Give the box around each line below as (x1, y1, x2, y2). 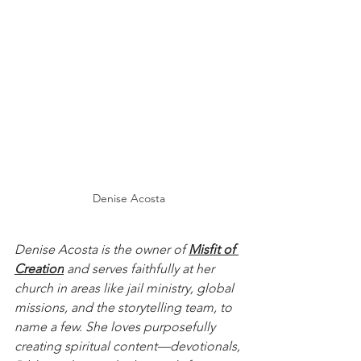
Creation (15, 260, 64, 276)
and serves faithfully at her (64, 260, 218, 276)
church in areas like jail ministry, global (15, 280, 237, 296)
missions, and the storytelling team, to (15, 299, 235, 315)
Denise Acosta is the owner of (15, 241, 189, 257)
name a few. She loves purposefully (15, 318, 218, 334)
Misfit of (189, 241, 239, 257)
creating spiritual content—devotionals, (15, 338, 243, 354)
